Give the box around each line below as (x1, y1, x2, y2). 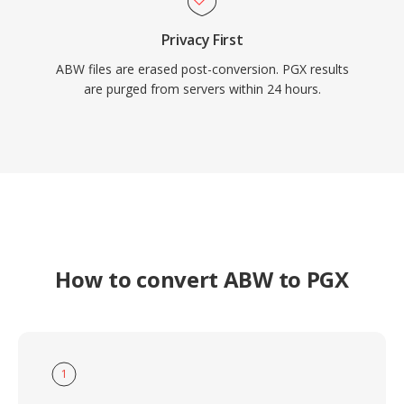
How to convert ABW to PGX (55, 264, 349, 294)
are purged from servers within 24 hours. (83, 80, 321, 97)
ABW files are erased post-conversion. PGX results (55, 60, 349, 78)
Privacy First (161, 30, 243, 50)
